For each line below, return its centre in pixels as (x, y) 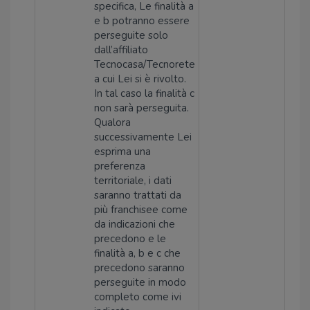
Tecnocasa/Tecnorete (145, 64)
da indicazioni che (135, 224)
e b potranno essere (142, 21)
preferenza (120, 166)
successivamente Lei (143, 137)
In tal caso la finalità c (144, 93)
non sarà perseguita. (142, 108)
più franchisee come (141, 210)
